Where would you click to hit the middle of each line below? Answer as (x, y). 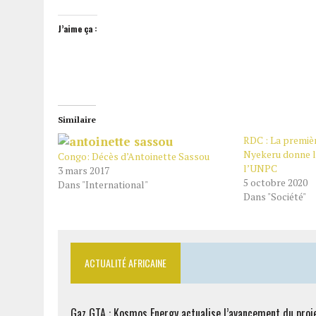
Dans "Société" (274, 196)
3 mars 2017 (84, 170)
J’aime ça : (78, 29)
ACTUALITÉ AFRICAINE (126, 263)
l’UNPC (260, 168)
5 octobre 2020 (275, 182)
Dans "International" (103, 184)
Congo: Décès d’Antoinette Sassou (134, 156)
